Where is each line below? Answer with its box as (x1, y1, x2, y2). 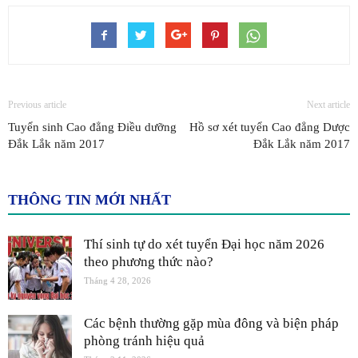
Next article (307, 98, 350, 110)
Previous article (8, 98, 66, 110)
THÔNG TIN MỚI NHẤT (8, 191, 171, 208)
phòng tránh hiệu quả (84, 332, 205, 348)
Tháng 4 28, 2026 (84, 275, 151, 285)
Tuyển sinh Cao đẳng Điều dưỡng (8, 120, 177, 133)
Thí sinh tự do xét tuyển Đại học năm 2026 (84, 236, 324, 252)
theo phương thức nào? (84, 253, 213, 269)
